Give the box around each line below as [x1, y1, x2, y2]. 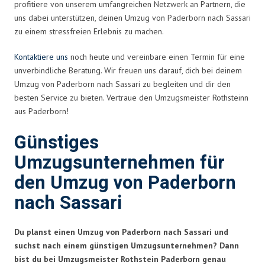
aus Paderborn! [14, 105, 69, 117]
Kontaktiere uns [14, 51, 68, 62]
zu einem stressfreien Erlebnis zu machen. [14, 25, 164, 37]
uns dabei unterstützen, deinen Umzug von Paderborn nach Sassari [14, 12, 251, 23]
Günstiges [14, 129, 99, 156]
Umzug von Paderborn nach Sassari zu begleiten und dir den [14, 78, 231, 89]
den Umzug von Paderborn [14, 169, 236, 196]
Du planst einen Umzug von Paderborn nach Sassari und [14, 226, 228, 237]
